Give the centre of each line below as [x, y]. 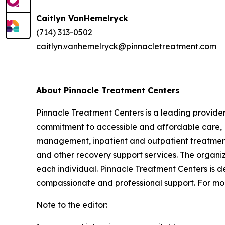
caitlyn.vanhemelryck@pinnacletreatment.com [126, 46]
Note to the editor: [72, 205]
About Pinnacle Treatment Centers [108, 90]
